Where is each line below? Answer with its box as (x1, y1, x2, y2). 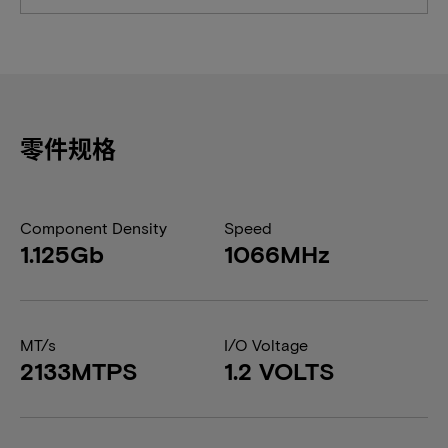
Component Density (20, 218, 167, 237)
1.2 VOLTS (224, 356, 335, 385)
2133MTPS (20, 356, 138, 385)
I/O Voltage (224, 335, 308, 354)
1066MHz (224, 239, 330, 268)
